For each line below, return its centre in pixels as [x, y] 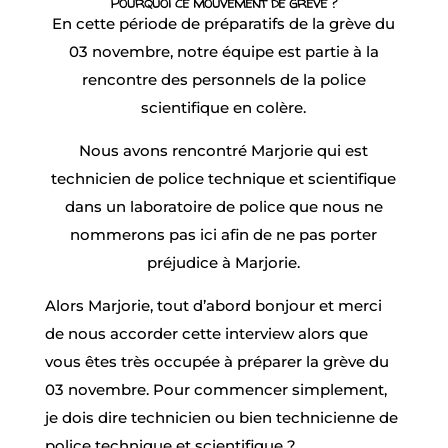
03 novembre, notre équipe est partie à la [223, 51]
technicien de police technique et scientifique [224, 178]
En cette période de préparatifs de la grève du [224, 23]
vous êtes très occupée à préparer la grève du [216, 361]
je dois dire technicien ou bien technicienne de [221, 417]
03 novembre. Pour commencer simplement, [215, 389]
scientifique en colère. [224, 107]
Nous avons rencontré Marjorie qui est [224, 150]
